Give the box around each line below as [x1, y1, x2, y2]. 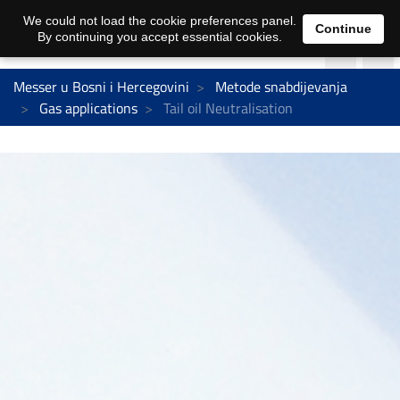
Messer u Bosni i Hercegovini [13, 75, 189, 97]
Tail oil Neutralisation [160, 96, 293, 119]
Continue [315, 21, 371, 36]
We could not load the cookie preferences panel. [22, 13, 296, 28]
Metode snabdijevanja [215, 75, 347, 97]
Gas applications [39, 96, 137, 119]
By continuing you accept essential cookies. [37, 29, 282, 44]
